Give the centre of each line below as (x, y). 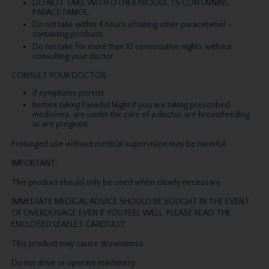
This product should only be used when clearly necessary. (116, 182)
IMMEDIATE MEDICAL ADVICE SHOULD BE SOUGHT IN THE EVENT (130, 201)
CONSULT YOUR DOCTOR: (59, 75)
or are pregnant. (61, 125)
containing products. (68, 35)
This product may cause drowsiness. (78, 244)
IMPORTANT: (34, 163)
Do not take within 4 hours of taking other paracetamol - (132, 25)
